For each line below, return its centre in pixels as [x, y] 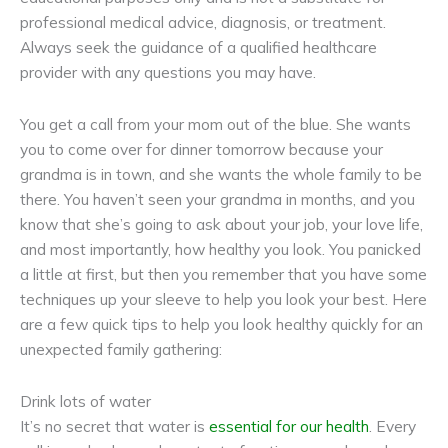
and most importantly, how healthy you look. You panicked [220, 249]
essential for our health [289, 426]
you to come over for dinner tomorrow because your [201, 149]
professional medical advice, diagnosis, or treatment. [203, 21]
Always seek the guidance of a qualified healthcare [198, 46]
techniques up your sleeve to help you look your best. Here [223, 299]
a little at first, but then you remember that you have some [223, 274]
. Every [392, 426]
